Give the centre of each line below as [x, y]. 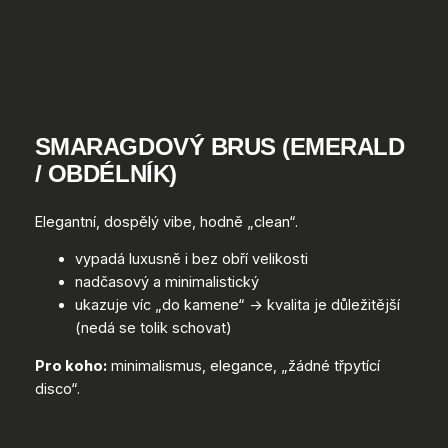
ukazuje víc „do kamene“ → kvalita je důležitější [237, 305]
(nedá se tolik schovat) [153, 328]
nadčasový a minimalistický [166, 282]
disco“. [57, 388]
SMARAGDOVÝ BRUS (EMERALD [219, 146]
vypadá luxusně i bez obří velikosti [191, 259]
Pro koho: [70, 365]
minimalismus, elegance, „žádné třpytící [243, 365]
